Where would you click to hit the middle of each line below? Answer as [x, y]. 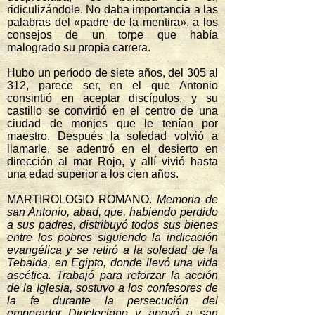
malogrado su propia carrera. [79, 47]
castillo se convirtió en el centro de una [112, 111]
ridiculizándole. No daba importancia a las [112, 9]
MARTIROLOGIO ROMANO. [82, 199]
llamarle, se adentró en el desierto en [112, 149]
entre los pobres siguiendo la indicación [112, 237]
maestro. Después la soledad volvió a [112, 136]
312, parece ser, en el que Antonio [112, 85]
